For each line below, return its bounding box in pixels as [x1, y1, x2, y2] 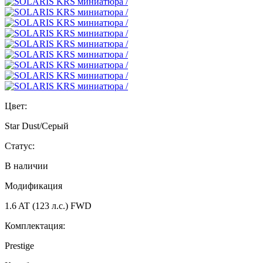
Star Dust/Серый [5, 121, 69, 131]
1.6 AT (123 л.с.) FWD [5, 201, 92, 211]
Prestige [5, 241, 34, 251]
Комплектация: [5, 221, 65, 231]
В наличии [5, 161, 48, 171]
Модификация [5, 181, 62, 191]
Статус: [5, 141, 35, 151]
